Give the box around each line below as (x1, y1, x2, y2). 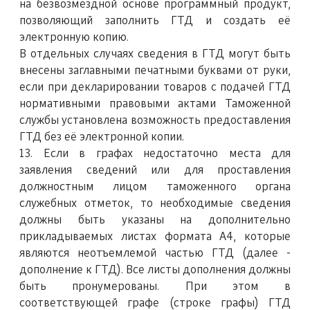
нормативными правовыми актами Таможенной (19, 98, 291, 109)
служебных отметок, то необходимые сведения (19, 198, 291, 209)
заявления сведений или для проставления (19, 165, 291, 176)
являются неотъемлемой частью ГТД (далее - (19, 248, 291, 259)
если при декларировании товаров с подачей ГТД (19, 82, 291, 93)
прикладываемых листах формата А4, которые (19, 231, 291, 242)
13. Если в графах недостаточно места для (19, 148, 291, 159)
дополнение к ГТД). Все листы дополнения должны (19, 264, 291, 275)
